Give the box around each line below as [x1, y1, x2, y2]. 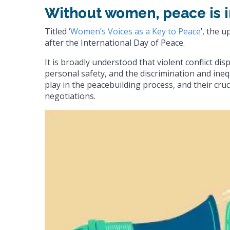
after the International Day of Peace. [45, 37, 185, 49]
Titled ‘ [45, 26, 70, 37]
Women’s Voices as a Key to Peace [70, 26, 201, 37]
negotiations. [45, 90, 95, 102]
